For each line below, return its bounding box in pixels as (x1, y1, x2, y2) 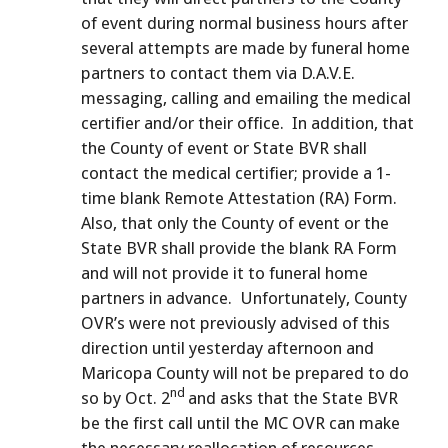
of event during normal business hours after (81, 12, 408, 33)
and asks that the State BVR (188, 387, 398, 408)
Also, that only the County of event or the (81, 212, 389, 233)
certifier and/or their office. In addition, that (81, 112, 414, 133)
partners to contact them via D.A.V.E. (81, 62, 355, 83)
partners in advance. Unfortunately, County (81, 287, 407, 308)
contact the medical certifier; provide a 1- (81, 162, 391, 183)
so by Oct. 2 (81, 387, 170, 408)
